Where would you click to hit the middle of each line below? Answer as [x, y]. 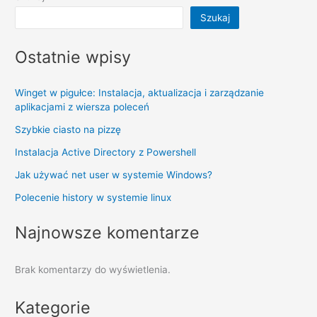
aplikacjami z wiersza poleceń [82, 106]
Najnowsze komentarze [108, 232]
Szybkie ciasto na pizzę [68, 129]
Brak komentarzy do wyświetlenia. [93, 269]
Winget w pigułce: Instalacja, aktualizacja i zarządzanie [140, 92]
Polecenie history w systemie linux [93, 197]
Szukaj [215, 17]
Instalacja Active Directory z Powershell [106, 152]
